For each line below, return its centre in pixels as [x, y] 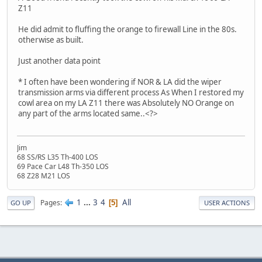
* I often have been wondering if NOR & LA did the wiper [120, 82]
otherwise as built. [51, 39]
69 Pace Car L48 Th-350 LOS [63, 166]
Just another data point [59, 61]
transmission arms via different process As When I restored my [131, 92]
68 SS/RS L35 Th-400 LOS [58, 157]
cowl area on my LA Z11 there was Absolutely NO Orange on [126, 103]
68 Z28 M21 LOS [44, 175]
